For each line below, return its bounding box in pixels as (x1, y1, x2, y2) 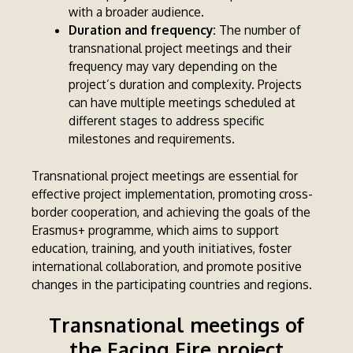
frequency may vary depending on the (68, 58, 277, 75)
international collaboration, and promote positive (32, 258, 303, 275)
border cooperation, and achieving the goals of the (32, 204, 311, 221)
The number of (218, 22, 300, 39)
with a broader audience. (68, 4, 204, 20)
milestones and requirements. (68, 131, 235, 147)
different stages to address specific (68, 113, 264, 129)
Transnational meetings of (49, 312, 304, 338)
